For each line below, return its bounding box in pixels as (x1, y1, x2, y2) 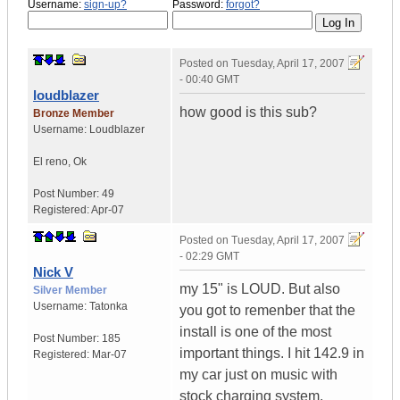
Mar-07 (92, 348, 127, 362)
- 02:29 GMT (179, 250, 239, 263)
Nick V (33, 264, 73, 280)
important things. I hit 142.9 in (179, 346, 364, 362)
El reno (33, 155, 68, 169)
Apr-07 (91, 204, 124, 217)
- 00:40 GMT (179, 73, 239, 87)
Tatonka (89, 300, 128, 313)
